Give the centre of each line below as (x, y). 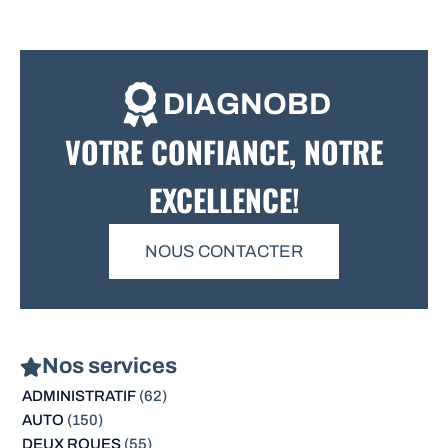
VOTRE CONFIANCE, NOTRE (224, 152)
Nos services (109, 366)
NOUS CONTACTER (224, 252)
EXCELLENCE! (224, 200)
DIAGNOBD (246, 104)
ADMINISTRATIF (78, 396)
